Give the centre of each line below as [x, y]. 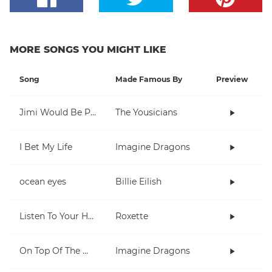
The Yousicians [146, 113]
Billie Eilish [138, 182]
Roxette [132, 216]
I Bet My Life [46, 147]
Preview [232, 79]
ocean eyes [43, 182]
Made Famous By [149, 79]
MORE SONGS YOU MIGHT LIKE [88, 49]
